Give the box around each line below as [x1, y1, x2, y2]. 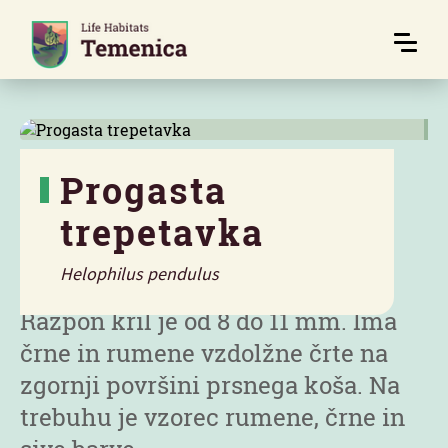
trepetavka [60, 208, 264, 256]
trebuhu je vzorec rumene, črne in [20, 401, 405, 433]
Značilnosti [20, 246, 148, 278]
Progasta [60, 166, 227, 214]
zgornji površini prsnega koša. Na [20, 369, 400, 401]
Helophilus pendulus [60, 262, 219, 285]
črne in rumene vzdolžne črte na [20, 337, 388, 369]
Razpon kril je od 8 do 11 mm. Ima [20, 305, 397, 337]
